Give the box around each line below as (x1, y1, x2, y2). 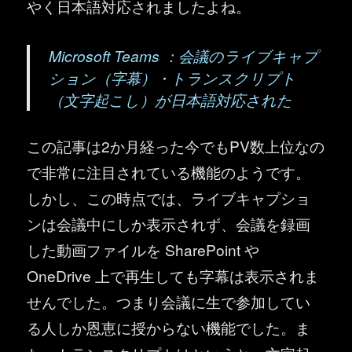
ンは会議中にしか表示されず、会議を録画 (27, 213, 311, 235)
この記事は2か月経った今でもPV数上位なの (27, 135, 325, 157)
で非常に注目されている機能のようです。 (27, 161, 311, 183)
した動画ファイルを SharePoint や (27, 239, 260, 261)
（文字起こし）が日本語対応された (49, 89, 293, 111)
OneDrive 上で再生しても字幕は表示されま (27, 265, 320, 287)
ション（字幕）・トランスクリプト (49, 67, 297, 89)
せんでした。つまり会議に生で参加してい (27, 291, 311, 313)
